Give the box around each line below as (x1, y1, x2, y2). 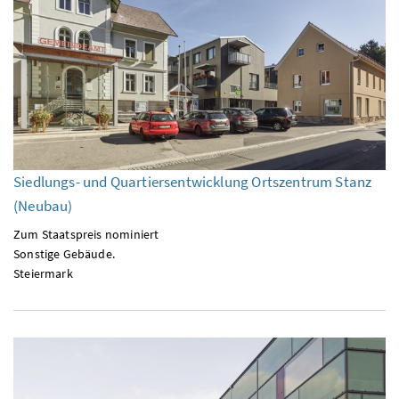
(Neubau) (13, 195, 73, 216)
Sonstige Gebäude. (13, 245, 115, 262)
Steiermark (13, 265, 73, 281)
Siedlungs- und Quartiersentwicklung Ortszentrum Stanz (13, 171, 372, 191)
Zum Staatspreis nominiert (13, 225, 159, 242)
